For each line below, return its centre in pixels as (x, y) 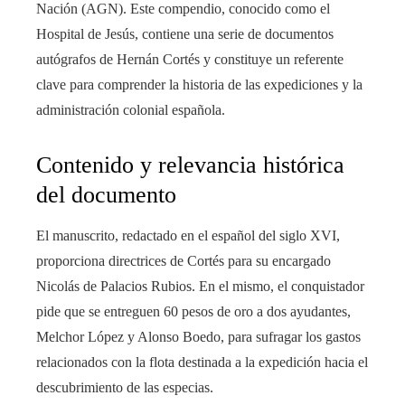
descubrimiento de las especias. (125, 387)
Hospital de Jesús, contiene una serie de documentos (185, 33)
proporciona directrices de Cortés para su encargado (184, 260)
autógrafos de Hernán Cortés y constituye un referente (190, 59)
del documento (106, 194)
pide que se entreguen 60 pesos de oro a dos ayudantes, (193, 311)
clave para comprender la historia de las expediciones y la (199, 84)
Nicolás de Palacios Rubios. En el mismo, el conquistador (200, 286)
